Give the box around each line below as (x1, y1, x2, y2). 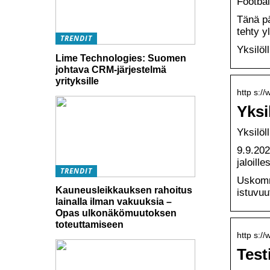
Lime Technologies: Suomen (55, 52, 186, 63)
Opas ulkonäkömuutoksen (55, 208, 177, 219)
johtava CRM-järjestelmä (55, 64, 166, 75)
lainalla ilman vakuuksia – (55, 196, 172, 207)
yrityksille (55, 75, 99, 86)
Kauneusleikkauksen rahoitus (55, 185, 192, 196)
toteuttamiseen (55, 219, 124, 230)
